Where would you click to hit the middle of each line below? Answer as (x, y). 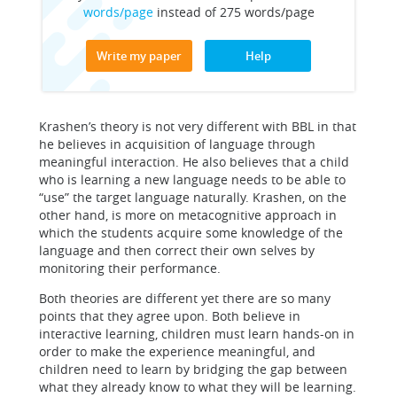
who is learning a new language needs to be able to (192, 179)
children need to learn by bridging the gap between (193, 369)
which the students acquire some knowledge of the (191, 233)
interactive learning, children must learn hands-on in (197, 334)
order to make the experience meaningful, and (177, 351)
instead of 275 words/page (234, 12)
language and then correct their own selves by (177, 250)
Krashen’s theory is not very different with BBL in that (198, 126)
